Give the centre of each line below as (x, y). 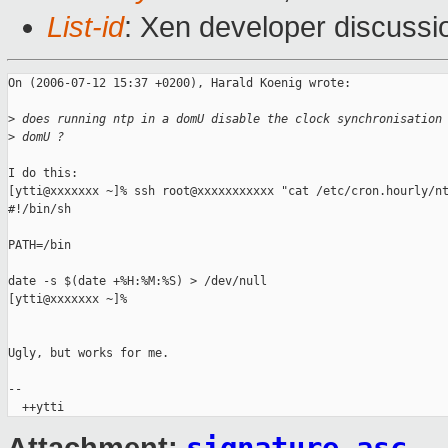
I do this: (43, 173)
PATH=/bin (39, 245)
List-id (85, 27)
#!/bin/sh (39, 209)
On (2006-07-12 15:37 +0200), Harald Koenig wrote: (179, 83)
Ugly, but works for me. (88, 353)
